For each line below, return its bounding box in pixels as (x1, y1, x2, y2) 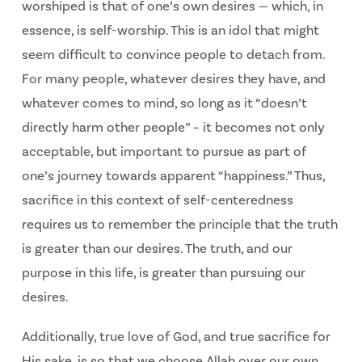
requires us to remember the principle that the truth (21, 215, 338, 234)
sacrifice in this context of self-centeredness (21, 191, 293, 209)
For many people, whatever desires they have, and (21, 69, 326, 88)
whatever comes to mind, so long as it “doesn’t (21, 94, 307, 112)
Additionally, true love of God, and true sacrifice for (21, 328, 330, 347)
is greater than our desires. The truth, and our (21, 239, 293, 258)
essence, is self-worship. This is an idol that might (21, 21, 319, 40)
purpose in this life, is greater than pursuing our (21, 263, 305, 282)
